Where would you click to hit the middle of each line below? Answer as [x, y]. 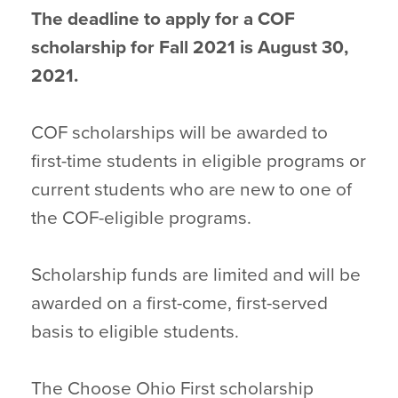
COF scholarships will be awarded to [179, 133]
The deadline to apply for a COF [163, 19]
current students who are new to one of [191, 190]
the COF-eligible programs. [141, 218]
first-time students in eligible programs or [199, 161]
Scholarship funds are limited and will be [196, 275]
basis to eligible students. [135, 332]
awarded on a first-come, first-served [179, 303]
